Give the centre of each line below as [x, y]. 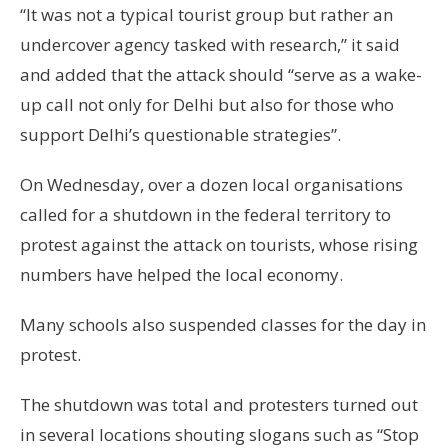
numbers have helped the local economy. [181, 275]
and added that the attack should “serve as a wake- [221, 75]
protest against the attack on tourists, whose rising [219, 245]
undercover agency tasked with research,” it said [210, 45]
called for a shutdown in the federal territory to [205, 215]
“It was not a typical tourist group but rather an [206, 15]
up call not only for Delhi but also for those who [207, 105]
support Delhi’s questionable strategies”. [180, 135]
